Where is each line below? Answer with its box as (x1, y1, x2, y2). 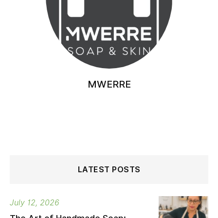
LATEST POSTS (77, 165, 141, 174)
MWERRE (87, 78, 131, 90)
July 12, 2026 (10, 198, 59, 207)
